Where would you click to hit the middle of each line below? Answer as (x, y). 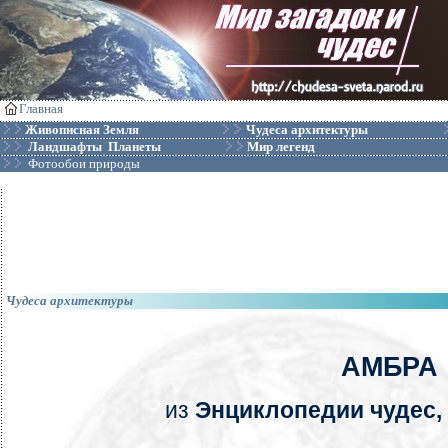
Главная (41, 108)
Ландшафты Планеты (94, 146)
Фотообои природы (84, 163)
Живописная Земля (82, 129)
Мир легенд (281, 146)
